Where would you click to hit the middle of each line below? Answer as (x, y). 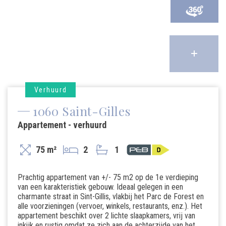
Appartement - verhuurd (62, 125)
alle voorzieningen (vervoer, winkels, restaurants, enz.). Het (110, 206)
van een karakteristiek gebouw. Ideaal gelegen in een (100, 187)
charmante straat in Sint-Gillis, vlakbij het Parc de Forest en (111, 196)
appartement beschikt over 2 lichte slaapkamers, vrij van (106, 216)
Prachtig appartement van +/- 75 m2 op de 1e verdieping (108, 177)
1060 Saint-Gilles (82, 111)
